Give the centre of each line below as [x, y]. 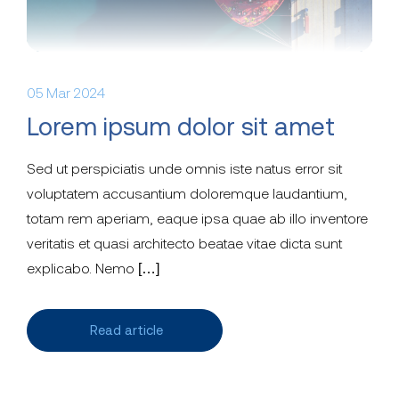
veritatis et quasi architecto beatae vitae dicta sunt [184, 244]
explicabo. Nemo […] [93, 269]
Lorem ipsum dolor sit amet [181, 127]
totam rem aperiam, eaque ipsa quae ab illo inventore [197, 219]
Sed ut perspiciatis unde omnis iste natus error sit [184, 169]
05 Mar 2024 [66, 93]
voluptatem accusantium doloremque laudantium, [187, 194]
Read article [126, 330]
